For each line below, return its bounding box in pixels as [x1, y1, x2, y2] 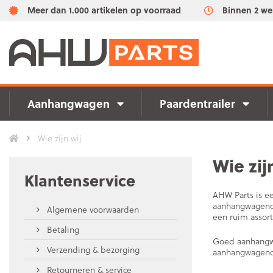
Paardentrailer [160, 95, 235, 112]
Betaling [44, 223, 79, 236]
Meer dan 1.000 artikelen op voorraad [27, 4, 181, 16]
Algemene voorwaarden [44, 203, 139, 216]
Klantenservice [24, 169, 135, 191]
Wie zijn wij [35, 132, 82, 144]
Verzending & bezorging [44, 243, 140, 256]
